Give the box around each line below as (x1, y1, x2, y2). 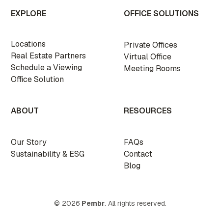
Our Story (11, 137, 47, 147)
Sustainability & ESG (11, 148, 85, 159)
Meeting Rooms (124, 63, 181, 74)
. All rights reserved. (104, 199, 166, 208)
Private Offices (124, 39, 177, 50)
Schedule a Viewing (11, 62, 82, 73)
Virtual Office (124, 51, 171, 62)
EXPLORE (11, 8, 47, 19)
